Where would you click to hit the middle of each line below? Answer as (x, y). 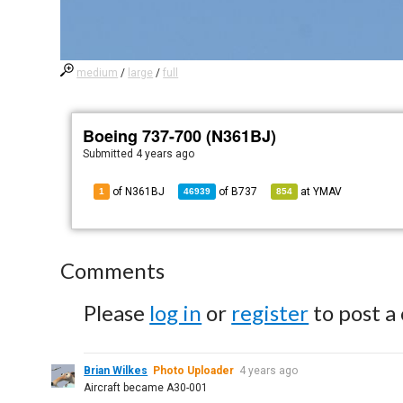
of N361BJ (138, 192)
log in (176, 313)
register (270, 313)
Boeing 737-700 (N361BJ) (180, 136)
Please (117, 313)
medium (98, 73)
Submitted (110, 154)
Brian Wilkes (116, 371)
